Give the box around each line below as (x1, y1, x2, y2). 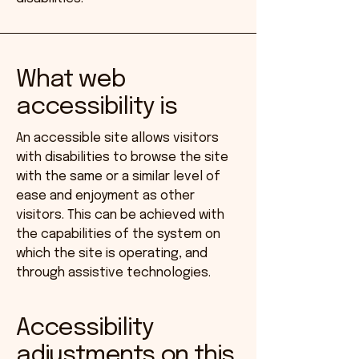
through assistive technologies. (16, 266, 211, 280)
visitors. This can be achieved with (16, 208, 224, 222)
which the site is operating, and (16, 247, 208, 260)
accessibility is (16, 95, 177, 119)
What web (16, 67, 126, 92)
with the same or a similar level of (16, 170, 220, 184)
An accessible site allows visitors (16, 131, 219, 145)
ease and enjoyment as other (16, 189, 195, 203)
